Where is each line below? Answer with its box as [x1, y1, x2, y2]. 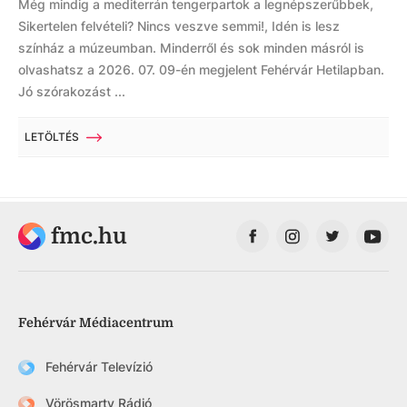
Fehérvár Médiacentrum [18, 315, 174, 331]
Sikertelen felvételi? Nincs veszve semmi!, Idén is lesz [18, 18, 340, 35]
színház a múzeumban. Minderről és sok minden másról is [18, 40, 364, 56]
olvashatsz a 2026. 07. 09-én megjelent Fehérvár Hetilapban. [18, 62, 384, 78]
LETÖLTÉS [25, 130, 79, 144]
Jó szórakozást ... [18, 84, 125, 100]
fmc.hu [51, 223, 127, 250]
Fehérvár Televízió [45, 359, 153, 375]
